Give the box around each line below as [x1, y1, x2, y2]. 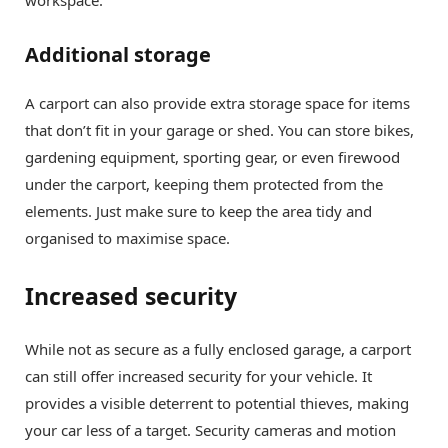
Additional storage [25, 40, 211, 68]
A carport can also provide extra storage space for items [25, 92, 410, 113]
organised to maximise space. [25, 227, 230, 248]
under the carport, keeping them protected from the [25, 173, 383, 194]
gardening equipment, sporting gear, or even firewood [25, 146, 400, 167]
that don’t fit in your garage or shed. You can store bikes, [25, 119, 414, 140]
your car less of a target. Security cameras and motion [25, 420, 396, 441]
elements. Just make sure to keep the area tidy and [25, 200, 372, 221]
